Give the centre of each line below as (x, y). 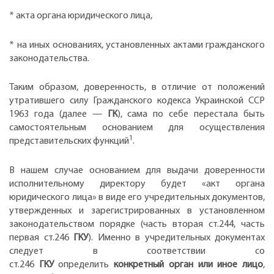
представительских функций (69, 142)
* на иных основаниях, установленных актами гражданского (137, 45)
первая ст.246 (41, 238)
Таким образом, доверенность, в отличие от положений (137, 88)
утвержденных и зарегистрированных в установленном (137, 211)
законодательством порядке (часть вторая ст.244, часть (137, 224)
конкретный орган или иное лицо (189, 265)
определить (84, 265)
